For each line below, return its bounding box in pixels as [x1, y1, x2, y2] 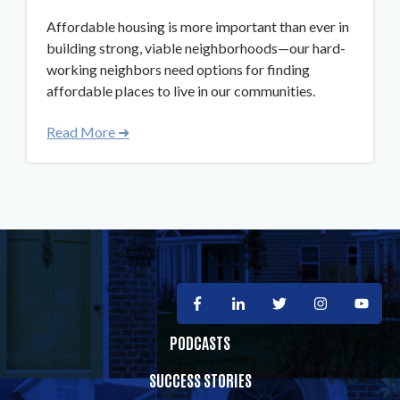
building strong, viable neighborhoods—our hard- [46, 38, 346, 56]
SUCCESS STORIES [148, 369, 252, 391]
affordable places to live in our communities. [46, 81, 316, 99]
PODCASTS [170, 331, 230, 354]
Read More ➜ [46, 122, 130, 140]
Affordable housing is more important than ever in [46, 17, 350, 35]
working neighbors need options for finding [46, 60, 311, 78]
